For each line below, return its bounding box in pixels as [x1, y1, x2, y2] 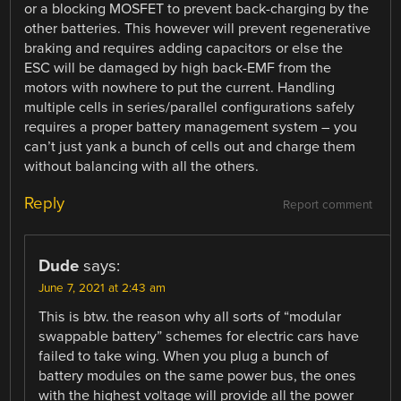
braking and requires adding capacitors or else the [24, 38, 344, 57]
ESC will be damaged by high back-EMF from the [24, 58, 332, 77]
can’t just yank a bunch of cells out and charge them [24, 137, 356, 156]
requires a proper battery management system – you [24, 117, 358, 136]
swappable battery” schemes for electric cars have [38, 327, 360, 346]
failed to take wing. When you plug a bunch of [38, 346, 329, 365]
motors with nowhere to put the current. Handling [24, 78, 336, 97]
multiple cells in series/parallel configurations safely [24, 98, 355, 116]
